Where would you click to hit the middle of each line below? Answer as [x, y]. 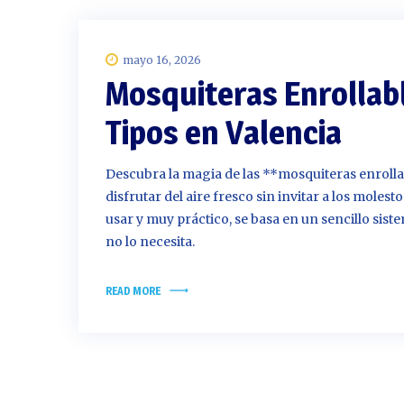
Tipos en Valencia [224, 133]
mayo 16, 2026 [162, 60]
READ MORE [133, 291]
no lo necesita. [150, 242]
